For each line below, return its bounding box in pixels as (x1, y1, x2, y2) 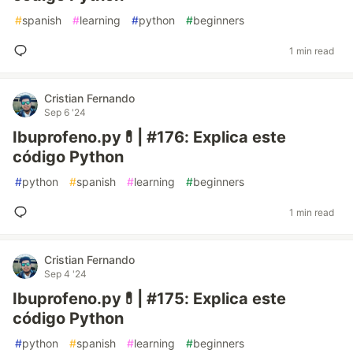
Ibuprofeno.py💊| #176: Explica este (13, 128, 286, 147)
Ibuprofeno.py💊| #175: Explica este (13, 289, 286, 308)
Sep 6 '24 (44, 106, 86, 118)
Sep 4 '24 (44, 268, 87, 280)
